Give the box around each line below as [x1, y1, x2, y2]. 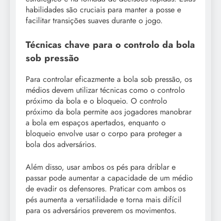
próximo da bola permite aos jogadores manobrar [26, 106, 191, 117]
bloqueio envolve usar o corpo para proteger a [26, 127, 182, 139]
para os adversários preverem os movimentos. [26, 204, 177, 216]
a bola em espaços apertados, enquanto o [26, 116, 166, 128]
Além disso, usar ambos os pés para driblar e [26, 161, 176, 173]
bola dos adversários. [26, 138, 97, 150]
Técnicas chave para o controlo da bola [26, 38, 195, 52]
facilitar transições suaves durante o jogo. [26, 15, 163, 27]
